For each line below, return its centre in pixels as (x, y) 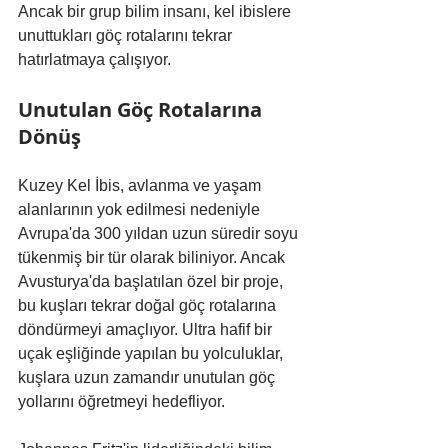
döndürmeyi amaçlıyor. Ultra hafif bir (147, 330)
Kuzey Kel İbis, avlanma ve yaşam (141, 186)
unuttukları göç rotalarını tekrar (127, 36)
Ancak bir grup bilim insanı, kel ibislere (156, 12)
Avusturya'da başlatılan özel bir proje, (152, 282)
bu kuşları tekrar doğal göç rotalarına (149, 306)
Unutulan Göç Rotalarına (142, 110)
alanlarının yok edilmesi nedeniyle (141, 210)
